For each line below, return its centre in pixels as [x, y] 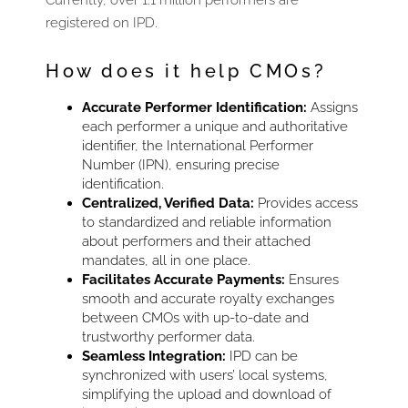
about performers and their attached [196, 241]
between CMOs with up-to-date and [195, 317]
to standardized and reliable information [207, 222]
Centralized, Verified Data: [168, 203]
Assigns [332, 107]
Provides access [306, 203]
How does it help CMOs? [186, 71]
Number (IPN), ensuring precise [181, 164]
